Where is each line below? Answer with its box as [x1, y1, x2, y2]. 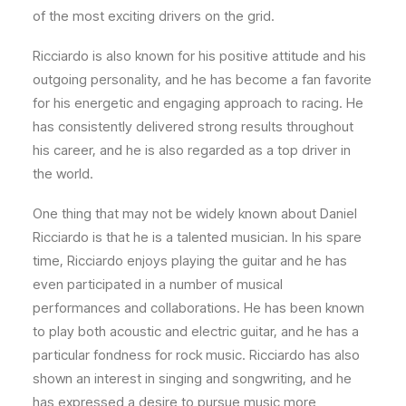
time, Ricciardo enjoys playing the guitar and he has [33, 252, 347, 270]
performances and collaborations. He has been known [33, 299, 364, 317]
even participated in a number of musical [33, 275, 283, 294]
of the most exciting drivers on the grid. [33, 7, 275, 25]
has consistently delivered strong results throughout [33, 118, 353, 136]
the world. [33, 165, 93, 183]
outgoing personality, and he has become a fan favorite [33, 71, 372, 89]
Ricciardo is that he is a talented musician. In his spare [33, 228, 362, 246]
